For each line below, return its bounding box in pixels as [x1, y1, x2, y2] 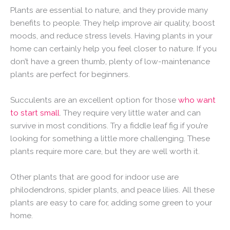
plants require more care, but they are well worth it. [10, 146, 200, 157]
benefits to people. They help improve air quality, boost [10, 18, 215, 28]
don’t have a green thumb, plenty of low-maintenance [10, 56, 210, 67]
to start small [10, 108, 60, 118]
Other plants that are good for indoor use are [10, 171, 179, 182]
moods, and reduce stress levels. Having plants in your [10, 31, 213, 41]
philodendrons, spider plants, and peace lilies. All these [10, 184, 215, 195]
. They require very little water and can [60, 108, 201, 118]
